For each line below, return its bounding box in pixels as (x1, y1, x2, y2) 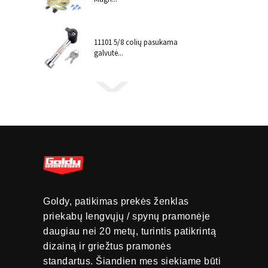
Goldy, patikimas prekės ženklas (43, 196, 189, 206)
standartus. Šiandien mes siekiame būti (43, 256, 221, 266)
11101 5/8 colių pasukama (94, 37, 178, 47)
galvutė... (94, 48, 123, 58)
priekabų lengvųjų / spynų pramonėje (43, 211, 211, 221)
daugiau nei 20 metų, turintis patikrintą (43, 226, 216, 236)
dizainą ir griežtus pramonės (43, 241, 171, 251)
